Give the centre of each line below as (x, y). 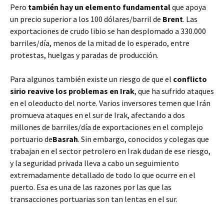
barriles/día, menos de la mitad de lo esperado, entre (100, 43)
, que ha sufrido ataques (174, 91)
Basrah (65, 139)
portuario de (31, 139)
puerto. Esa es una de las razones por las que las (91, 187)
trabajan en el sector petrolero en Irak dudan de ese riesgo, (110, 151)
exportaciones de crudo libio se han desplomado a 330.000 (108, 31)
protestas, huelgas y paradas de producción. (84, 55)
